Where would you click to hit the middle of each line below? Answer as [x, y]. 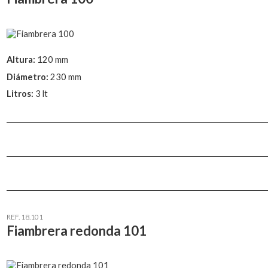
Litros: [21, 94]
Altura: [22, 59]
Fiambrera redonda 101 [77, 230]
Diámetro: [28, 77]
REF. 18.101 [25, 217]
